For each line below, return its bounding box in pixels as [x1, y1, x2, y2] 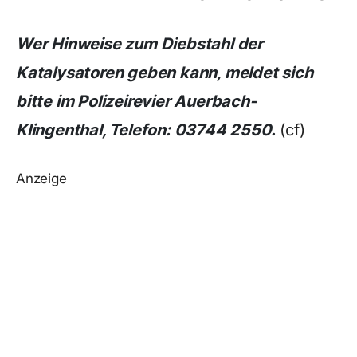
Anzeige [16, 171, 67, 186]
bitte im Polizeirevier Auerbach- [16, 92, 257, 111]
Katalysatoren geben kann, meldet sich [16, 63, 313, 82]
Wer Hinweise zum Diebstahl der [16, 34, 263, 53]
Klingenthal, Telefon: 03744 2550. [16, 120, 276, 139]
